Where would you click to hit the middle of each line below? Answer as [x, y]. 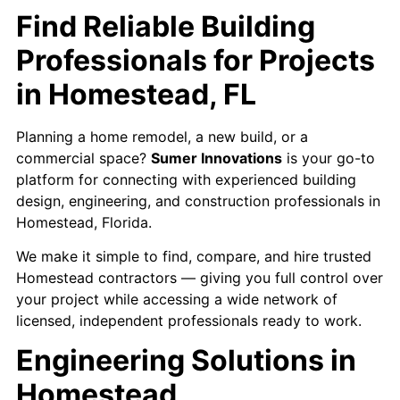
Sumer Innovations [217, 158]
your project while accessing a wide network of [177, 300]
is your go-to [329, 158]
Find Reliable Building [166, 26]
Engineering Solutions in [186, 361]
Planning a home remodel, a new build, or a [162, 136]
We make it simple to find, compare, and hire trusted [194, 257]
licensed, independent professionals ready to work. [189, 321]
